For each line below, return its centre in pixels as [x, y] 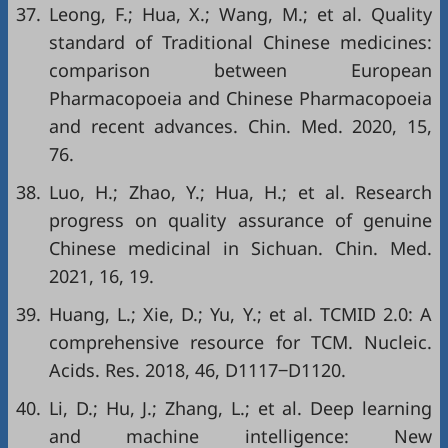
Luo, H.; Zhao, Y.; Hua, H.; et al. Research [240, 192]
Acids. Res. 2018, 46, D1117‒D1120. [197, 370]
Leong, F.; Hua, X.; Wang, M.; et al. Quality [240, 14]
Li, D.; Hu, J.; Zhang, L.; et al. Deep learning [240, 408]
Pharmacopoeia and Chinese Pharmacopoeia [240, 98]
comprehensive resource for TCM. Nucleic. [240, 342]
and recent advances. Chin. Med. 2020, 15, [240, 126]
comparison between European [240, 70]
